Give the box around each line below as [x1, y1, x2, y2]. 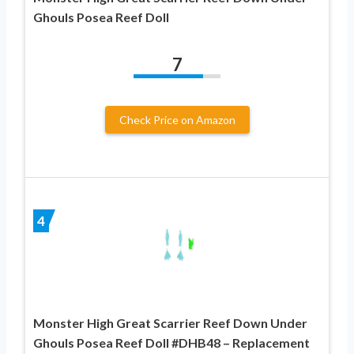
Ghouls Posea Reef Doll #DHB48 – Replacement [33, 335, 310, 351]
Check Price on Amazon [119, 113, 235, 127]
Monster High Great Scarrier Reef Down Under [33, 315, 307, 331]
